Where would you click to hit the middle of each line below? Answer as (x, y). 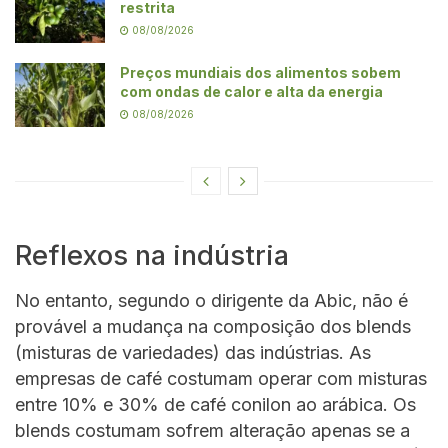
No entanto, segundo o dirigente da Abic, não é (211, 300)
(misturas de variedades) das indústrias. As (193, 352)
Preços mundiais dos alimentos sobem (260, 73)
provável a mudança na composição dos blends (213, 326)
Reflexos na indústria (152, 256)
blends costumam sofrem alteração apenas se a (212, 430)
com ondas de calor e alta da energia (251, 92)
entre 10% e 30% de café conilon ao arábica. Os (215, 404)
